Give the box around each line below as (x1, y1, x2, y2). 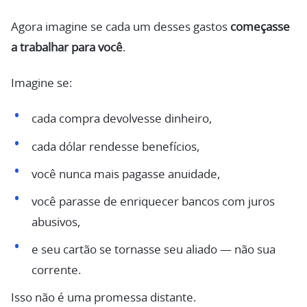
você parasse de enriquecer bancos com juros (31, 195, 275, 208)
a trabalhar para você (11, 42, 123, 54)
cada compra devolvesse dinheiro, (31, 113, 212, 125)
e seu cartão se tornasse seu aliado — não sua (31, 244, 275, 256)
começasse (230, 21, 290, 34)
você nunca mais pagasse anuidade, (31, 168, 220, 180)
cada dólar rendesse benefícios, (31, 140, 199, 153)
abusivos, (31, 216, 80, 228)
